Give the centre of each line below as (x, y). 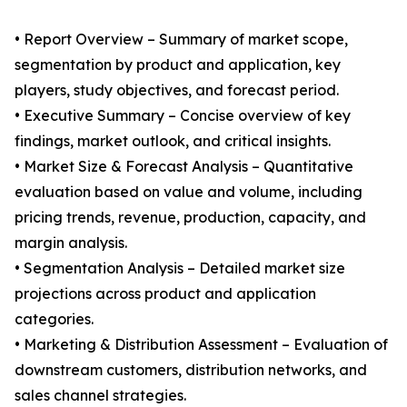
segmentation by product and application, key (178, 65)
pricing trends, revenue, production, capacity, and (190, 218)
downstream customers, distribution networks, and (191, 370)
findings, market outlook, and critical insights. (173, 141)
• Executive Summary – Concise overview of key (183, 116)
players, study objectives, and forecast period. (177, 90)
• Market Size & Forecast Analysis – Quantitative (184, 167)
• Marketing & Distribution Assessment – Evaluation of (201, 345)
